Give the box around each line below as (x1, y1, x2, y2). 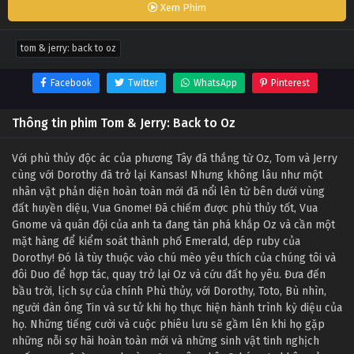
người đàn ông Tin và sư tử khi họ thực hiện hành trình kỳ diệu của (12, 301, 342, 315)
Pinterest (271, 77, 310, 89)
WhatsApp (194, 77, 237, 89)
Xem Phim (158, 2, 206, 14)
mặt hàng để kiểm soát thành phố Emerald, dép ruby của (12, 235, 300, 249)
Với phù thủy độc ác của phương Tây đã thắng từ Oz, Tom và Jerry (12, 152, 337, 166)
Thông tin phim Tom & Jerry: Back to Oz (12, 116, 235, 131)
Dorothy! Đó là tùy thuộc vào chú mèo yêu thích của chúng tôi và (12, 251, 336, 265)
